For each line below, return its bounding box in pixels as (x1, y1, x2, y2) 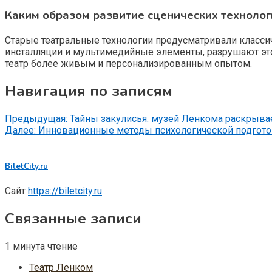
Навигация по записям (5, 81, 172, 101)
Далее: (5, 124, 36, 136)
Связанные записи (5, 208, 141, 228)
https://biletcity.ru (28, 185, 102, 197)
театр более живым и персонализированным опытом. (5, 57, 252, 69)
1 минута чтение (5, 240, 78, 252)
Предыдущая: (5, 112, 67, 124)
